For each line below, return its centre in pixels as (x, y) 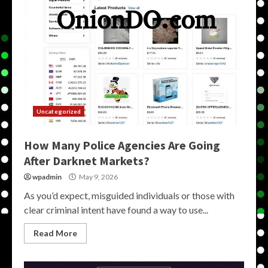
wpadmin (47, 177)
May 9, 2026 (98, 177)
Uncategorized (59, 111)
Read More (55, 233)
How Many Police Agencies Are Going (122, 145)
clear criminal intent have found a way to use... (116, 210)
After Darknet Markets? (87, 161)
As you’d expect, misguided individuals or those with (129, 195)
